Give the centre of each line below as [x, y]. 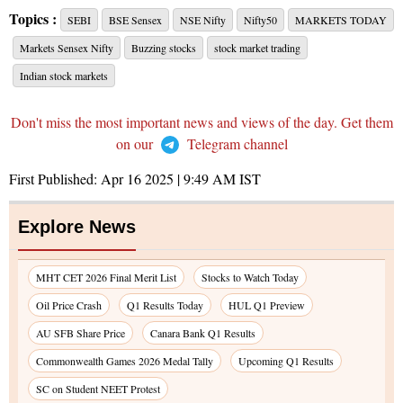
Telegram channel [235, 144]
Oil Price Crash [69, 305]
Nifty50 [260, 20]
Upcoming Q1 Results [286, 361]
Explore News [77, 227]
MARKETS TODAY [341, 20]
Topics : [33, 19]
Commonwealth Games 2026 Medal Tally [125, 361]
